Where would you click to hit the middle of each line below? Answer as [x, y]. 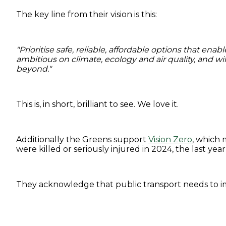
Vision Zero [170, 139]
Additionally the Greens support [82, 139]
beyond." [34, 69]
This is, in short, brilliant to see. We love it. [97, 104]
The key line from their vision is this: [87, 14]
